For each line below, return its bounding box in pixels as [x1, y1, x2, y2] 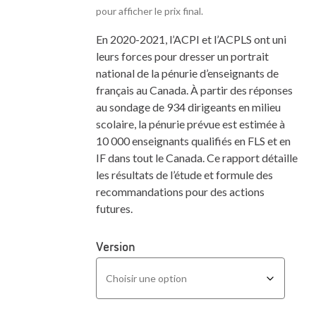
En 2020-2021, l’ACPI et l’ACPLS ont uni [96, 32, 286, 47]
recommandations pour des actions [96, 185, 265, 199]
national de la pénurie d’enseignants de [96, 66, 279, 80]
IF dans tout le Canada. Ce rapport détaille [96, 151, 298, 165]
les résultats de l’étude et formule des [96, 168, 273, 182]
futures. [96, 202, 133, 216]
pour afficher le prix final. [96, 5, 203, 18]
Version [96, 237, 135, 255]
